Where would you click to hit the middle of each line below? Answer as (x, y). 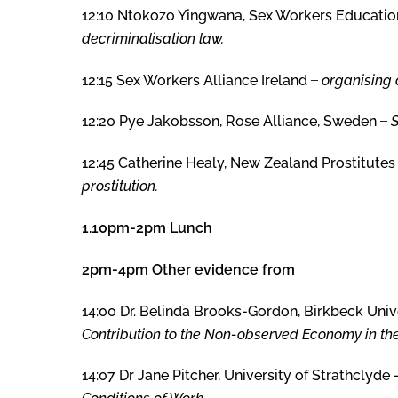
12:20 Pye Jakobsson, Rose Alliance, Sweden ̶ (236, 122)
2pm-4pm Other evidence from (188, 269)
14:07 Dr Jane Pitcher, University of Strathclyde (238, 376)
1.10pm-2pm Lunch (147, 228)
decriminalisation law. (153, 38)
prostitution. (120, 187)
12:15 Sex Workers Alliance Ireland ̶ (202, 80)
